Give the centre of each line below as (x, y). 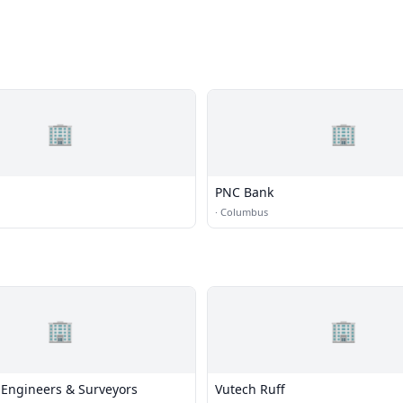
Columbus (244, 212)
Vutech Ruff (250, 389)
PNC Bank (244, 192)
